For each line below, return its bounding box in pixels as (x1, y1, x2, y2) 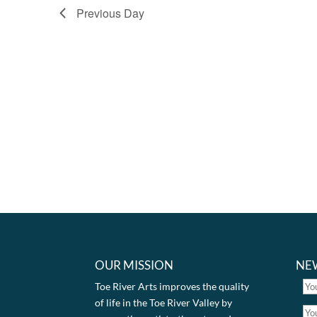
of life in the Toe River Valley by (95, 296, 233, 309)
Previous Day (76, 5, 144, 21)
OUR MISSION (95, 257, 174, 272)
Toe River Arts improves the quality (95, 279, 250, 292)
